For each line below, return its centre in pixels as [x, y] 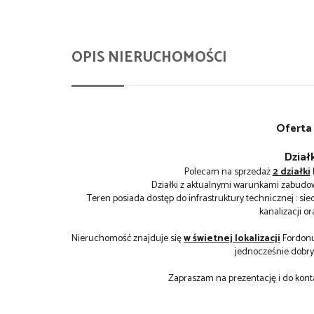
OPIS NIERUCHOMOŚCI [149, 57]
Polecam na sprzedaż [228, 172]
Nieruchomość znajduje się [128, 238]
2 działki [291, 172]
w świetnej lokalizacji [232, 238]
